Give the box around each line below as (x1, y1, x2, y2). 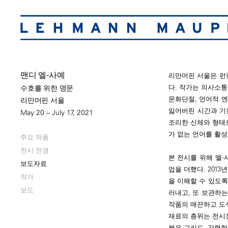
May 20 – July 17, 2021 (20, 108, 93, 118)
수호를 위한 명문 (20, 83, 74, 93)
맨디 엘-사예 (20, 70, 65, 80)
